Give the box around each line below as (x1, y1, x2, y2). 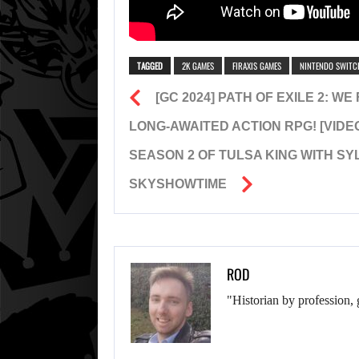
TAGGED (137, 59, 163, 73)
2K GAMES (182, 59, 214, 73)
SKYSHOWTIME (129, 177, 227, 192)
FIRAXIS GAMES (232, 59, 281, 73)
